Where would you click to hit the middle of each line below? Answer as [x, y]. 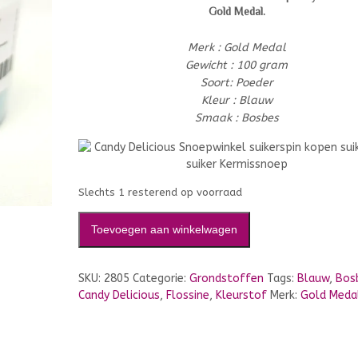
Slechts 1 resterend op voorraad [160, 192]
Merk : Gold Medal [237, 48]
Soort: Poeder [237, 83]
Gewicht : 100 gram [237, 65]
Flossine [188, 295]
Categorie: [161, 278]
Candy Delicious [119, 295]
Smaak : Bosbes [237, 118]
